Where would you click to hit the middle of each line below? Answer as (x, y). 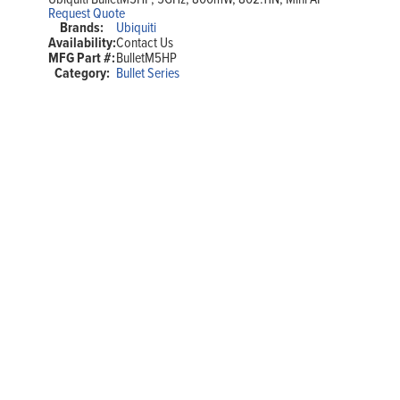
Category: (82, 73)
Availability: (82, 43)
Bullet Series (147, 73)
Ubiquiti (136, 27)
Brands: (82, 28)
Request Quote (86, 13)
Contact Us (144, 42)
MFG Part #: (82, 58)
